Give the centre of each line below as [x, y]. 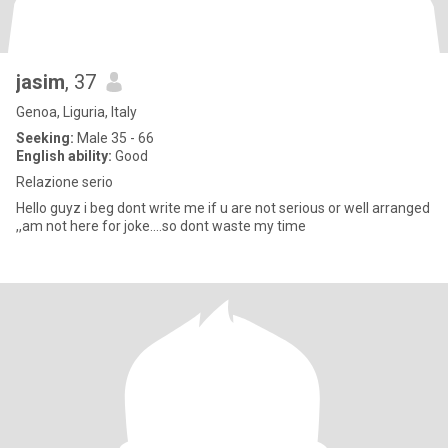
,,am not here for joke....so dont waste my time [161, 226]
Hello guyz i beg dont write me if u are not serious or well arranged [223, 208]
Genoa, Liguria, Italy [76, 112]
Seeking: [45, 138]
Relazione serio [64, 182]
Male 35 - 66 [114, 138]
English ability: [64, 156]
